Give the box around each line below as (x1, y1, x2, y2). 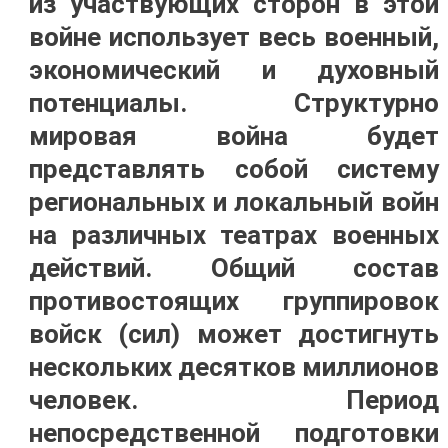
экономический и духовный (28, 55, 440, 85)
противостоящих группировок (28, 286, 440, 316)
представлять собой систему (28, 154, 440, 184)
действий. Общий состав (28, 253, 440, 283)
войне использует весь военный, (28, 22, 440, 52)
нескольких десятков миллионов (28, 352, 440, 382)
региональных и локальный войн (28, 187, 440, 217)
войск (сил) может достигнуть (28, 319, 440, 349)
